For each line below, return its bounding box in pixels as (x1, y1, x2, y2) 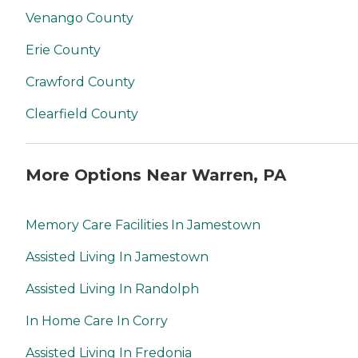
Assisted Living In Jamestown (26, 249, 209, 265)
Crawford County (26, 74, 135, 90)
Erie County (26, 42, 101, 58)
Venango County (26, 10, 133, 26)
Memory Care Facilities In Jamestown (26, 217, 261, 233)
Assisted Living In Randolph (26, 280, 199, 296)
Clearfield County (26, 106, 138, 122)
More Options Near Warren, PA (26, 165, 286, 185)
